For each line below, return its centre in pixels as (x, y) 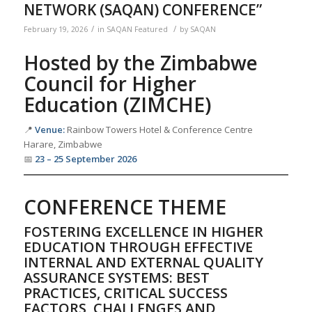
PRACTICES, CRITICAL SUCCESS (125, 292)
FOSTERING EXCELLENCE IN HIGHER (143, 231)
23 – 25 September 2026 (85, 158)
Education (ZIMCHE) (117, 104)
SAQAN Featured (137, 29)
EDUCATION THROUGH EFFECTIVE (138, 247)
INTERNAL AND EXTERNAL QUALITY (143, 262)
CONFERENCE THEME (125, 206)
